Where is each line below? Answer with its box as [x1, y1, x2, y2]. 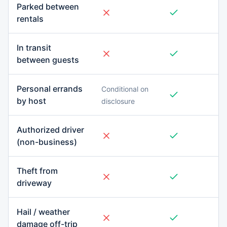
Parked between [17, 2, 79, 12]
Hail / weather [17, 207, 70, 217]
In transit [17, 43, 51, 53]
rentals [17, 14, 44, 24]
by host [17, 96, 46, 106]
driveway [17, 178, 52, 188]
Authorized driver [17, 125, 84, 135]
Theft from [17, 166, 58, 176]
